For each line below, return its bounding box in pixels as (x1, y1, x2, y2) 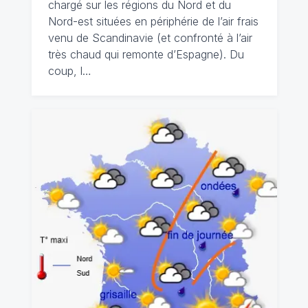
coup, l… (47, 64, 91, 78)
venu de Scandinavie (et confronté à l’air (47, 31, 252, 45)
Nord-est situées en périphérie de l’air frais (47, 14, 258, 28)
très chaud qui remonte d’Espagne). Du (47, 47, 244, 61)
